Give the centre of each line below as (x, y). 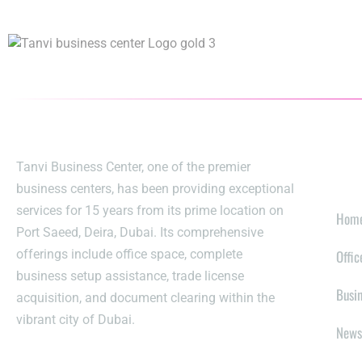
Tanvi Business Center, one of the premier (133, 167)
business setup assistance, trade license (130, 276)
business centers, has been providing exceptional (155, 189)
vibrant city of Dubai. (76, 320)
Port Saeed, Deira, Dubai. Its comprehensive (140, 233)
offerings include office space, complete (129, 255)
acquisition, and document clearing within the (145, 298)
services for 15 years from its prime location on (150, 211)
